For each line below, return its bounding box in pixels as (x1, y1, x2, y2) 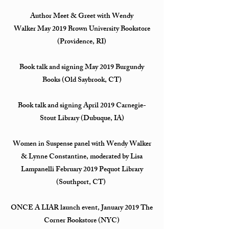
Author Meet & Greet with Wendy (30, 10, 133, 23)
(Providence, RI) (57, 36, 106, 49)
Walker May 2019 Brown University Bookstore (13, 23, 150, 36)
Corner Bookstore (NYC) (44, 215, 120, 227)
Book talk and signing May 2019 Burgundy (19, 61, 144, 74)
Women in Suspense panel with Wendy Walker (12, 138, 151, 151)
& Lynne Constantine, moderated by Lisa (21, 151, 143, 164)
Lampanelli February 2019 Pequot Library (20, 164, 143, 176)
